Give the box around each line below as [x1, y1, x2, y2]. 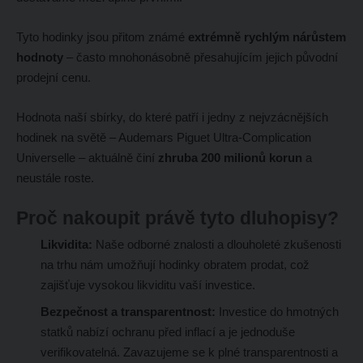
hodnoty [15, 50, 63, 65]
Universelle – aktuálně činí [15, 151, 158, 165]
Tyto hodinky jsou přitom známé [15, 30, 188, 45]
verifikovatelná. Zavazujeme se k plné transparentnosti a [40, 345, 338, 360]
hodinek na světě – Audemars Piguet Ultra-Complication [15, 130, 311, 145]
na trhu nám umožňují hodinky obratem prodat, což [40, 258, 310, 272]
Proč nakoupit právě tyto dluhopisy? [15, 207, 339, 229]
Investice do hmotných [215, 305, 339, 319]
